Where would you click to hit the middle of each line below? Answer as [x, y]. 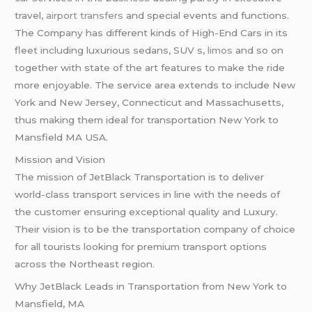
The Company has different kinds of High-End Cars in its [151, 32]
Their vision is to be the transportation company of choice [155, 229]
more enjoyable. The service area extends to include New [155, 85]
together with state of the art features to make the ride [150, 67]
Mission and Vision [60, 159]
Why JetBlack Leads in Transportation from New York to [151, 286]
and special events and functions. [206, 15]
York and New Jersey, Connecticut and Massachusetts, [149, 102]
